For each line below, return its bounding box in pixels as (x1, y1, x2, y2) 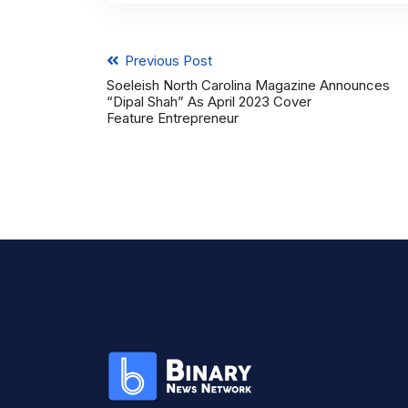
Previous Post (121, 52, 212, 70)
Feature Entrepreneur (107, 109, 239, 127)
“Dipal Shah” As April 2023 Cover (107, 93, 311, 111)
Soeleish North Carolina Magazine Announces (107, 76, 390, 95)
